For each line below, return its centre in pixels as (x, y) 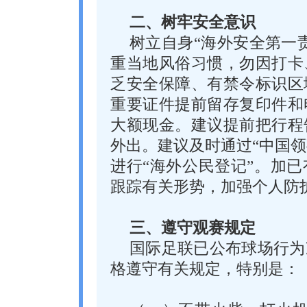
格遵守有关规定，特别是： (205, 269)
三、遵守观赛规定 (193, 228)
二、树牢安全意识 (193, 22)
